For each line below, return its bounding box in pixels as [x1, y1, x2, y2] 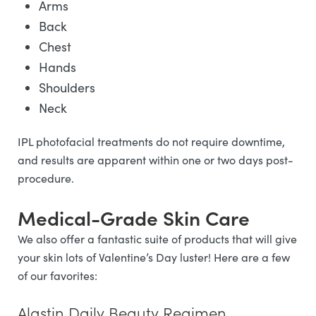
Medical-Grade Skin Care [18, 203, 255, 231]
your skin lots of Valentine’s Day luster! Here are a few [18, 250, 290, 265]
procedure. [18, 171, 80, 186]
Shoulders [39, 79, 99, 96]
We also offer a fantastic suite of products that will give [18, 231, 297, 246]
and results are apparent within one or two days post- [18, 152, 293, 167]
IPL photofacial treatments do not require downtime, [18, 134, 285, 149]
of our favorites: [18, 268, 100, 283]
